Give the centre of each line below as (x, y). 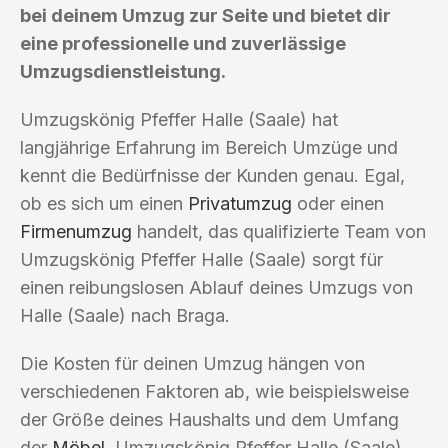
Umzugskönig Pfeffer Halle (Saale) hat (179, 119)
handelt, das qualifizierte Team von (279, 231)
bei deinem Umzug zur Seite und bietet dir (205, 15)
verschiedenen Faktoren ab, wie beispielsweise (214, 391)
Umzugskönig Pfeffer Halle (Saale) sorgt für (201, 259)
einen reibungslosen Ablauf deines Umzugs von (216, 287)
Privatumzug (240, 203)
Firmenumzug (76, 231)
